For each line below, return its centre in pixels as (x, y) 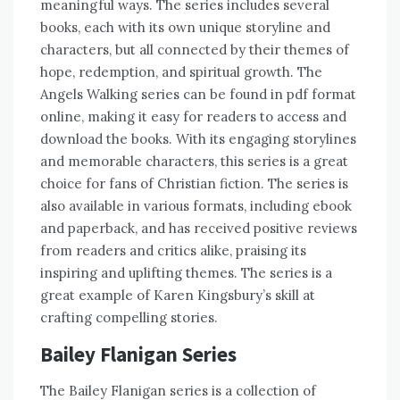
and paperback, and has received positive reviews (199, 229)
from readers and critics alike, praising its (173, 251)
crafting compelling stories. (129, 318)
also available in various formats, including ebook (196, 206)
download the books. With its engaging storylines (198, 139)
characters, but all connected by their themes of (195, 50)
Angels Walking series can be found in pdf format (198, 95)
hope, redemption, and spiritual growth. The (181, 72)
